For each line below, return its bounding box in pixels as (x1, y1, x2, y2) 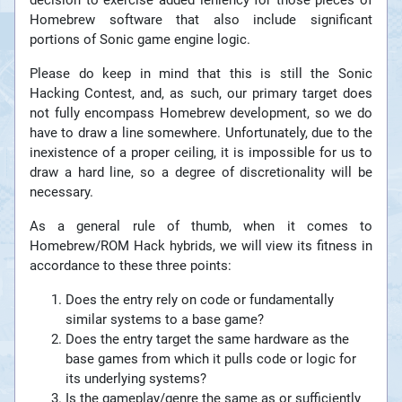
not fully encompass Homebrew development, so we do (30, 105, 372, 122)
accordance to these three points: (30, 258, 232, 275)
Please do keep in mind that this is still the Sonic (30, 66, 372, 83)
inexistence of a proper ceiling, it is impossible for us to (30, 144, 372, 162)
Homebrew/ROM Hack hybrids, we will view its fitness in (30, 238, 372, 255)
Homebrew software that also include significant (30, 12, 372, 29)
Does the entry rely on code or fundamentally (66, 292, 334, 309)
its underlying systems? (66, 371, 206, 388)
